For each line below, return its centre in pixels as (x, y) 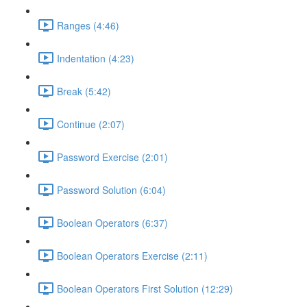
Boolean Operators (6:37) (112, 222)
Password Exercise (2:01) (112, 157)
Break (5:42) (84, 91)
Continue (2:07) (91, 124)
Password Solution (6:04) (111, 189)
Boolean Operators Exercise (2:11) (132, 255)
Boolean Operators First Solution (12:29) (145, 288)
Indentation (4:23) (96, 58)
